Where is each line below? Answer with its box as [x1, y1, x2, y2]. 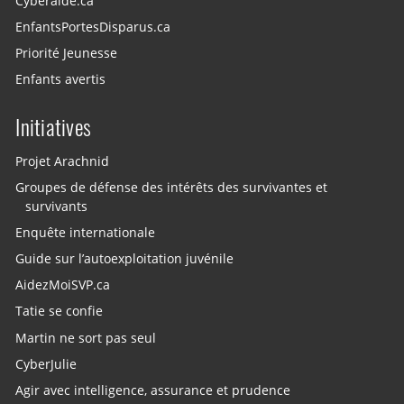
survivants [25, 197, 88, 215]
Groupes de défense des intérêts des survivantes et [15, 179, 328, 196]
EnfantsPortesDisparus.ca [15, 18, 171, 35]
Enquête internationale [15, 224, 156, 241]
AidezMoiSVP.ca [15, 277, 111, 294]
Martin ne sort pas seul [15, 329, 157, 346]
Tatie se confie [15, 303, 104, 320]
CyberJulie [15, 355, 78, 372]
